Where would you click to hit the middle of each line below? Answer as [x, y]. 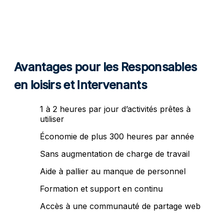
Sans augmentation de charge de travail [115, 154]
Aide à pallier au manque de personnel [113, 171]
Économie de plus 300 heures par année [117, 136]
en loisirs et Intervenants [80, 85]
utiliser [52, 119]
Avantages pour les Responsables [106, 67]
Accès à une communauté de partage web [120, 206]
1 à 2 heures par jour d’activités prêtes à [115, 109]
